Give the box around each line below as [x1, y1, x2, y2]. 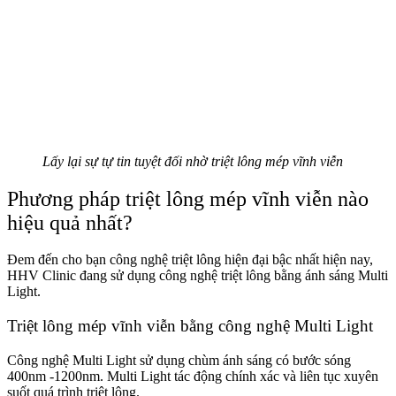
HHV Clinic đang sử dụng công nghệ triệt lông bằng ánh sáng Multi [7, 268, 388, 284]
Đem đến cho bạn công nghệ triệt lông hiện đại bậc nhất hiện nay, [7, 252, 373, 268]
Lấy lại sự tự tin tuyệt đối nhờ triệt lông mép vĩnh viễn [42, 153, 343, 169]
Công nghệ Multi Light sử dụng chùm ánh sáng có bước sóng [7, 352, 351, 368]
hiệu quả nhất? [7, 210, 138, 234]
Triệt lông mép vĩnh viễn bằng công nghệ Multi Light [7, 316, 373, 336]
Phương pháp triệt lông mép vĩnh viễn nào [7, 187, 369, 210]
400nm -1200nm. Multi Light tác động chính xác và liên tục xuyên [7, 368, 378, 384]
